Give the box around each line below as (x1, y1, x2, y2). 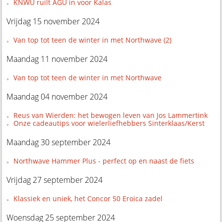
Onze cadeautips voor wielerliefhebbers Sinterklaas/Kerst (13, 118, 205, 128)
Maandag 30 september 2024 (6, 136, 111, 148)
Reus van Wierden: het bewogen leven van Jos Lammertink (13, 110, 208, 120)
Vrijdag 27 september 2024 (6, 174, 103, 185)
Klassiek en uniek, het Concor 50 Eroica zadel (13, 193, 163, 203)
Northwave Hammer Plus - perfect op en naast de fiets (13, 156, 194, 166)
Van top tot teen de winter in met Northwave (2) (13, 35, 171, 45)
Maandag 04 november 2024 (6, 91, 108, 102)
